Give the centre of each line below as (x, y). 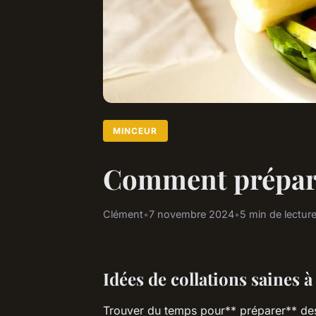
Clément (123, 214)
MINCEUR (135, 130)
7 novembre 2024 (192, 214)
